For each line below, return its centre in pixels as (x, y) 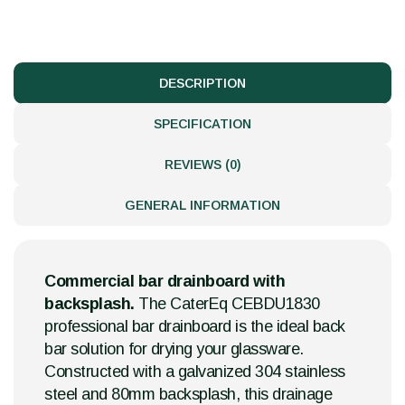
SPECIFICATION (202, 124)
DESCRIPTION (202, 84)
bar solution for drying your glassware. (174, 349)
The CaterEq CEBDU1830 (227, 304)
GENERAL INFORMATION (202, 206)
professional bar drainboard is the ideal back (195, 327)
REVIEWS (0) (202, 165)
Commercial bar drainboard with (165, 282)
